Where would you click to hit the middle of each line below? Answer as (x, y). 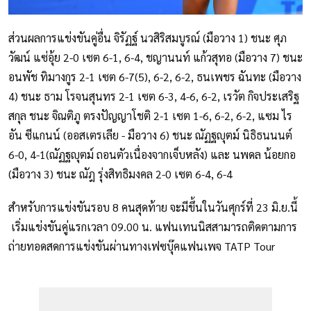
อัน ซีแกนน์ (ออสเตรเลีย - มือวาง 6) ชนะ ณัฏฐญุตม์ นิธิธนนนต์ (150, 135)
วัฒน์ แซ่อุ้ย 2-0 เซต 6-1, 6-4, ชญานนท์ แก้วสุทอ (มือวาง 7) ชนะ (155, 57)
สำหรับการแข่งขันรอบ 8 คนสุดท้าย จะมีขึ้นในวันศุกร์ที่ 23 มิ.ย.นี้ (153, 207)
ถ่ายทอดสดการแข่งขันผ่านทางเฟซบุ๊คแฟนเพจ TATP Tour (142, 246)
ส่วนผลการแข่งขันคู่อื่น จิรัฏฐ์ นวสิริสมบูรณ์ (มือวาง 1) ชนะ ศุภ (148, 37)
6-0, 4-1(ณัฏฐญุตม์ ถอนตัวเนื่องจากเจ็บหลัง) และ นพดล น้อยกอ (152, 154)
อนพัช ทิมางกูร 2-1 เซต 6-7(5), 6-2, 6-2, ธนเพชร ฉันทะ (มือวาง (155, 76)
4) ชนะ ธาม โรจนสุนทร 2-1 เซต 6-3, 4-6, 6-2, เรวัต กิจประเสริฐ (154, 96)
